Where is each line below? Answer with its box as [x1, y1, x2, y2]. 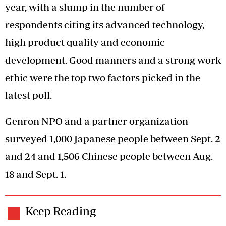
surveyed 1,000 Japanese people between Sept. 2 [5, 132, 220, 144]
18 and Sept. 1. [5, 167, 66, 180]
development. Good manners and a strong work [5, 53, 221, 66]
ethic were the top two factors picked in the [5, 71, 200, 83]
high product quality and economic [5, 36, 165, 48]
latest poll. [5, 89, 52, 101]
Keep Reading [25, 204, 96, 218]
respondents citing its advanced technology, [5, 18, 204, 30]
